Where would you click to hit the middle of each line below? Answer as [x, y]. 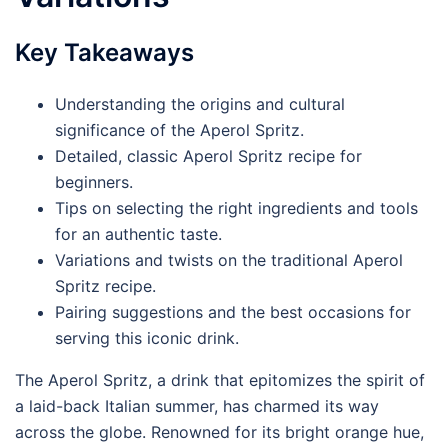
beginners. [94, 182]
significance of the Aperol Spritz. [179, 130]
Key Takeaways [104, 52]
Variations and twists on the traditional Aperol [229, 260]
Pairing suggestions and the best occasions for [233, 312]
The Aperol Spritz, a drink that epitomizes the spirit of [220, 380]
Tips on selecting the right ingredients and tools [236, 208]
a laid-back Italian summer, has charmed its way [197, 406]
